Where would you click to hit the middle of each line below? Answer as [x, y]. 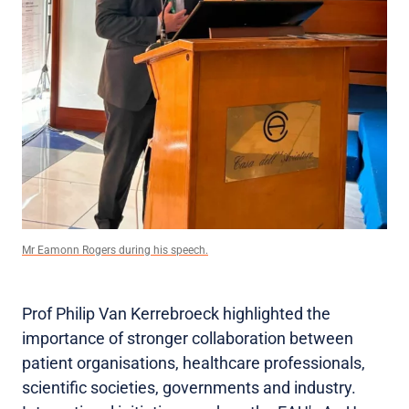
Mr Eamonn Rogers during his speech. [115, 251]
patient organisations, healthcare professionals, [194, 363]
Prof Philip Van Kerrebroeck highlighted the [176, 314]
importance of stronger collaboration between [188, 339]
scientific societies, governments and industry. [189, 388]
